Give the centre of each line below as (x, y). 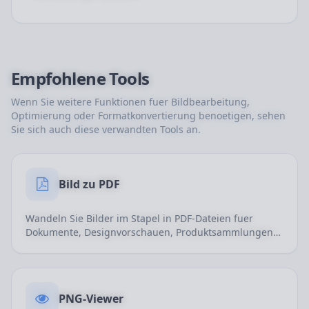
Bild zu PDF (89, 184)
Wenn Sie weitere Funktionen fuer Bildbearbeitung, (130, 102)
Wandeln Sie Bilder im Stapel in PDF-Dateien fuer (139, 218)
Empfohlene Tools (80, 78)
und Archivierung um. (77, 246)
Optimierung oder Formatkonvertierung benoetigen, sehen (148, 116)
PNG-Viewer (91, 299)
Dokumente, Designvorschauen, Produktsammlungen (149, 232)
